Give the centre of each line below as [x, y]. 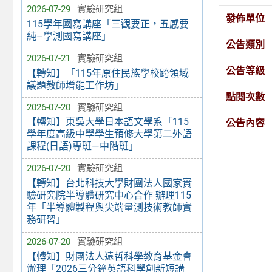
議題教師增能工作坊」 [75, 85]
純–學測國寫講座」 [69, 36]
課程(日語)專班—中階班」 [82, 146]
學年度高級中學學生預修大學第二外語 [109, 134]
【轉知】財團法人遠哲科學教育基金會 [109, 256]
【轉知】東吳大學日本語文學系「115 [107, 122]
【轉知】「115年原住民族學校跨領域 [107, 73]
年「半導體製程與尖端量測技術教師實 [109, 208]
